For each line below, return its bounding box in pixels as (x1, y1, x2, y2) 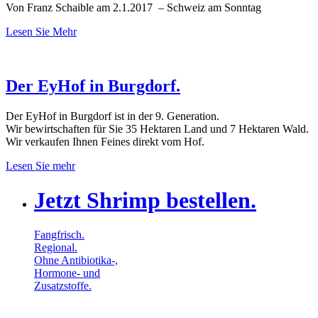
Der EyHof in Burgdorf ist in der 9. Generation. (6, 109, 219, 122)
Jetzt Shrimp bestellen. (34, 187, 256, 213)
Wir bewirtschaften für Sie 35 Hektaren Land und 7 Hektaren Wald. (6, 122, 309, 135)
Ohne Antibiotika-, (34, 254, 118, 267)
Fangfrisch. (34, 229, 84, 241)
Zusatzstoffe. (34, 280, 92, 292)
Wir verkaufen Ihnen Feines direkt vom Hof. (6, 135, 204, 148)
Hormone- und (34, 267, 100, 280)
